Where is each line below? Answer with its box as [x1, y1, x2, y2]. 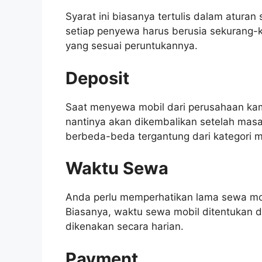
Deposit [65, 67, 129, 88]
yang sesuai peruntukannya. [65, 40, 198, 52]
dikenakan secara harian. [65, 220, 187, 233]
